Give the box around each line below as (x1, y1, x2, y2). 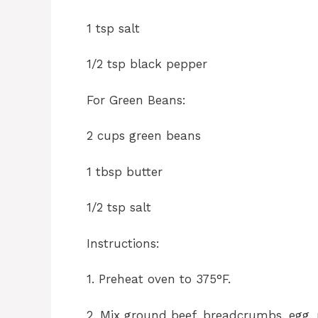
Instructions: (87, 236, 160, 251)
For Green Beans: (87, 92, 186, 107)
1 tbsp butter (87, 164, 163, 179)
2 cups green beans (87, 128, 201, 143)
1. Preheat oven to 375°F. (87, 272, 231, 287)
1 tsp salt (87, 21, 140, 35)
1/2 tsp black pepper (87, 57, 207, 72)
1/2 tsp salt (87, 200, 151, 215)
